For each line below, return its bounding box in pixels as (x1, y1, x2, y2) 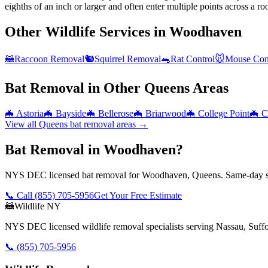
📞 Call (5, 190, 35, 200)
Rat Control (170, 54, 215, 65)
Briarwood (145, 108, 186, 118)
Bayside (56, 108, 86, 118)
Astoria (16, 108, 44, 118)
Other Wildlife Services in (5, 24, 169, 40)
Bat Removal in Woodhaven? (5, 141, 183, 157)
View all (5, 118, 39, 129)
